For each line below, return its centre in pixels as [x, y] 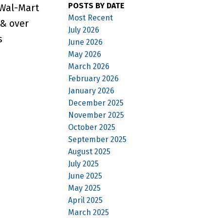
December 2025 [96, 103]
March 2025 [89, 212]
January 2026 [91, 91]
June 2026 [86, 42]
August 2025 [90, 151]
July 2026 [84, 30]
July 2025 [84, 163]
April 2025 [86, 200]
